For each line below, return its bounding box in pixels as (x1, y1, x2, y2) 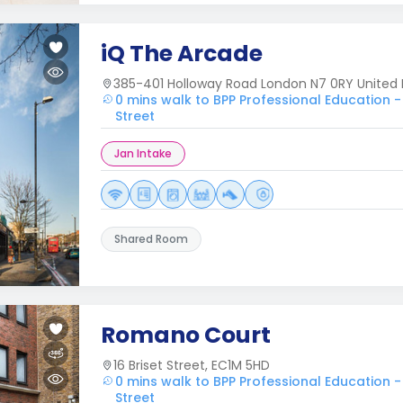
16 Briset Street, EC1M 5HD (113, 356, 270, 374)
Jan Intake (114, 146, 172, 161)
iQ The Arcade (101, 38, 263, 69)
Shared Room (114, 231, 188, 246)
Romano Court (101, 319, 271, 351)
